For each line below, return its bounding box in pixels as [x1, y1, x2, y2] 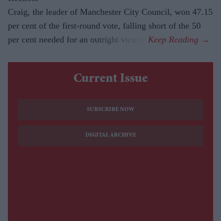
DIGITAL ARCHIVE [85, 133, 136, 139]
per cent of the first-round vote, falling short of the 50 [8, 21, 201, 31]
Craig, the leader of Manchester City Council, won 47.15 [8, 7, 213, 17]
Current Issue [73, 73, 148, 86]
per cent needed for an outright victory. [8, 35, 148, 45]
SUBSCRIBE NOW [87, 107, 134, 113]
